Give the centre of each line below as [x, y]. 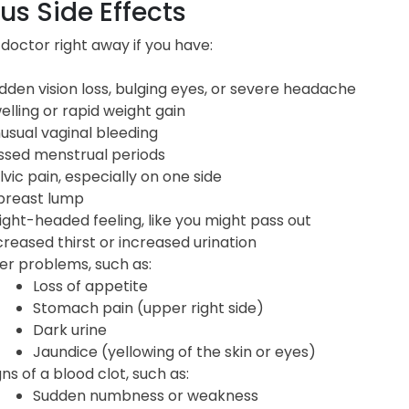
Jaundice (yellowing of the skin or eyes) [174, 351]
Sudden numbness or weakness [145, 395]
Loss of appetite [90, 286]
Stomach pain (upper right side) [148, 308]
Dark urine [69, 330]
